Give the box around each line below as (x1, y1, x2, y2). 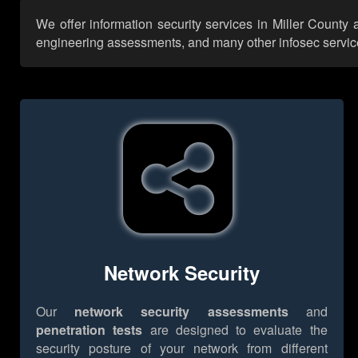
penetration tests (36, 320, 143, 339)
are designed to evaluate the (142, 320, 328, 339)
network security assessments (74, 301, 288, 320)
